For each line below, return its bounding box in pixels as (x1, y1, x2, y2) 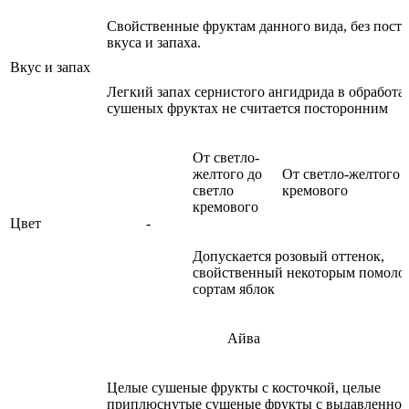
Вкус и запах (10, 58, 90, 75)
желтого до (193, 165, 262, 182)
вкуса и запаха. (107, 34, 201, 50)
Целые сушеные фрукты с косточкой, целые (107, 379, 381, 395)
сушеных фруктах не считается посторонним (107, 100, 388, 116)
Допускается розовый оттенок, (193, 247, 384, 264)
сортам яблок (193, 280, 275, 297)
